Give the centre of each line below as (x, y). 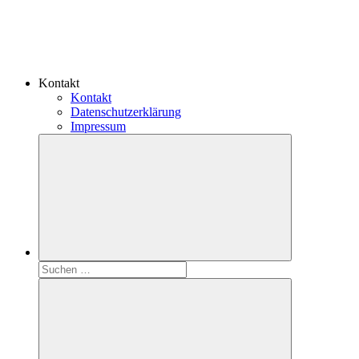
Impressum (98, 127)
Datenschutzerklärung (126, 112)
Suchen (56, 268)
